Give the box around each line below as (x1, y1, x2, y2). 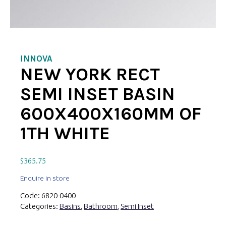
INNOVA (20, 53, 52, 64)
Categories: (20, 202, 60, 211)
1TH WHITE (20, 123, 110, 144)
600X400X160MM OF (20, 103, 201, 125)
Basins (60, 202, 81, 211)
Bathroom (84, 202, 118, 211)
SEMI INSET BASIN (20, 83, 175, 105)
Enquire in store (20, 174, 70, 183)
